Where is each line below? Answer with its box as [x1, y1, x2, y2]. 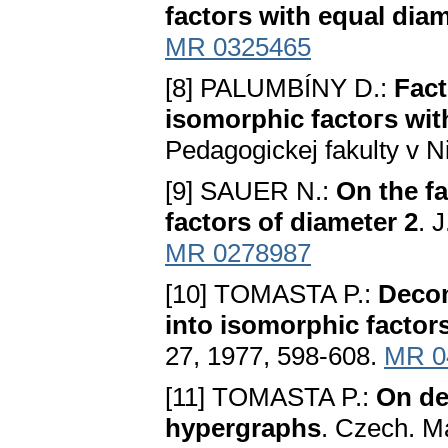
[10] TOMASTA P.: [165, 279, 378, 310]
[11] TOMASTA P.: [165, 382, 376, 413]
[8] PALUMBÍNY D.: [165, 73, 394, 104]
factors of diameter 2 [165, 207, 418, 238]
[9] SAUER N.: [165, 176, 336, 207]
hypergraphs [165, 413, 321, 444]
